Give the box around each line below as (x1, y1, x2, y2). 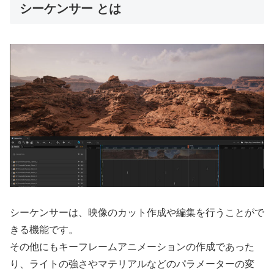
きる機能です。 (10, 224, 78, 235)
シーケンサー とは (20, 2, 121, 16)
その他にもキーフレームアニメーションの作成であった (10, 242, 254, 253)
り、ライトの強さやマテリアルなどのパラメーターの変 (10, 259, 254, 270)
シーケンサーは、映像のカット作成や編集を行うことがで (10, 207, 264, 218)
